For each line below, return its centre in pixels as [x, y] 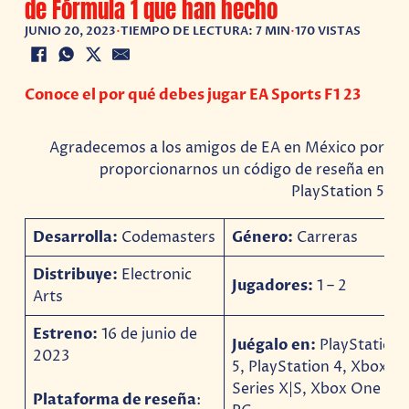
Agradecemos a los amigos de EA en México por [216, 148]
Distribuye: [76, 274]
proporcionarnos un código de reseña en [241, 170]
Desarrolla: [76, 237]
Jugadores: [275, 285]
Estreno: [68, 334]
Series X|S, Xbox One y [313, 388]
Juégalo [260, 345]
